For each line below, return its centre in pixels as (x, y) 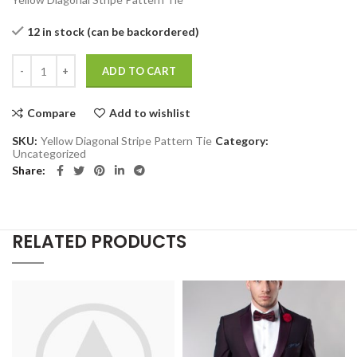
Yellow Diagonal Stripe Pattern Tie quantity (119, 62)
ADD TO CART (139, 71)
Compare (51, 113)
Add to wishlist (150, 113)
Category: (242, 141)
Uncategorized (49, 154)
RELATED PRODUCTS (99, 242)
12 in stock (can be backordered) (113, 32)
